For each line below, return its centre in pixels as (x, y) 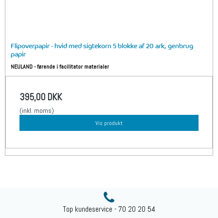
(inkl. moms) (37, 111)
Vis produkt (109, 123)
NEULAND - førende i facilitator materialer (60, 66)
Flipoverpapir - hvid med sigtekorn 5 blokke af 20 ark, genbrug (102, 45)
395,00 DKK (41, 97)
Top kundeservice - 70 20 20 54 (109, 209)
